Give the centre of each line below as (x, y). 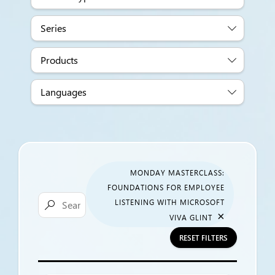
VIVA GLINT (191, 217)
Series (53, 28)
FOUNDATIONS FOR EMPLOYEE (166, 187)
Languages (64, 92)
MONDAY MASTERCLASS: (177, 172)
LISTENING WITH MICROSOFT (170, 202)
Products (59, 60)
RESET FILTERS (203, 238)
